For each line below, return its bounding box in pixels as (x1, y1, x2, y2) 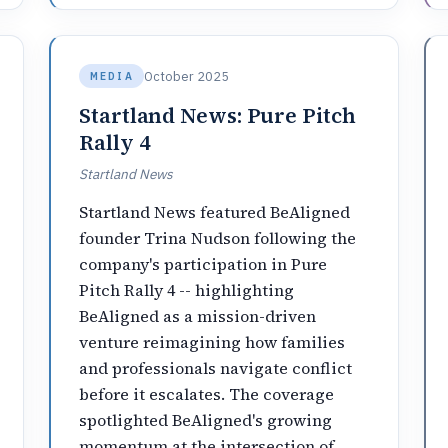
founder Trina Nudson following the (79, 226, 357, 249)
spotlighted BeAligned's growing (79, 408, 333, 431)
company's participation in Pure (79, 252, 328, 275)
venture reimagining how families (79, 330, 346, 353)
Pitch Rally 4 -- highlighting (79, 278, 295, 301)
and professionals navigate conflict (79, 356, 353, 379)
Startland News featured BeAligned (79, 200, 351, 223)
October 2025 (144, 67, 230, 85)
